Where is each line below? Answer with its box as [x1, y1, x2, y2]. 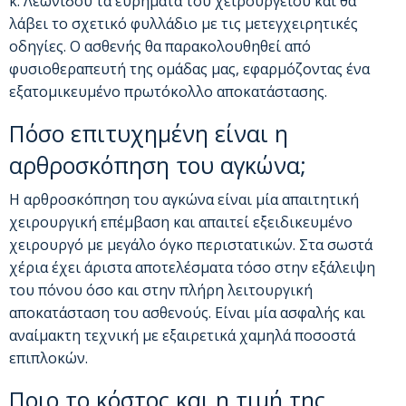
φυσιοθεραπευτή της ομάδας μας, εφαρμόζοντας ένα [9, 58, 370, 79]
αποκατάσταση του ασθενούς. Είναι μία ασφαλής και [9, 302, 365, 323]
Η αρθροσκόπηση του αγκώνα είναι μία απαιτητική [9, 188, 359, 209]
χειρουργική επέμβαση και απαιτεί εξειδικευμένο [9, 211, 353, 232]
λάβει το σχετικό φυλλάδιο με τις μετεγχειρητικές [9, 13, 358, 34]
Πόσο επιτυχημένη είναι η [9, 117, 288, 149]
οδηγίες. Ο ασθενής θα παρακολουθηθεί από [9, 35, 311, 56]
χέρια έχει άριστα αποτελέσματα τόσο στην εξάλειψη [9, 256, 375, 277]
